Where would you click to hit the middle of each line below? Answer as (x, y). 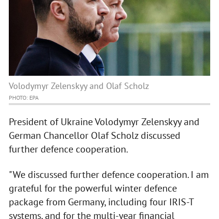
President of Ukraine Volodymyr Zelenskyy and (104, 122)
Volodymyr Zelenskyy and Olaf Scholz (79, 86)
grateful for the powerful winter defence (93, 188)
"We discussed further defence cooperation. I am (109, 175)
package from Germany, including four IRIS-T (101, 202)
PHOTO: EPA (23, 98)
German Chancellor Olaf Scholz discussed (94, 136)
